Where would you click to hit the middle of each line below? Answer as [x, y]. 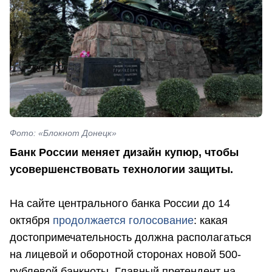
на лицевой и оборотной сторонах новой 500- [125, 255]
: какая [211, 221]
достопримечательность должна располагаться [131, 238]
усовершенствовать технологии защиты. [121, 170]
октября [31, 221]
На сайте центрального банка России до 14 [120, 204]
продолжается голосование [123, 221]
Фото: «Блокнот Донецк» [63, 133]
